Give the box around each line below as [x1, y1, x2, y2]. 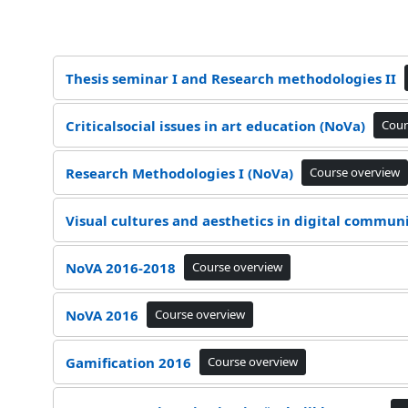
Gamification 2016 [65, 352, 191, 372]
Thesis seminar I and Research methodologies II [65, 68, 396, 87]
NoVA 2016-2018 [65, 258, 176, 277]
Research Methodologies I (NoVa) [65, 163, 293, 182]
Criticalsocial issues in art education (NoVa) [65, 116, 365, 135]
